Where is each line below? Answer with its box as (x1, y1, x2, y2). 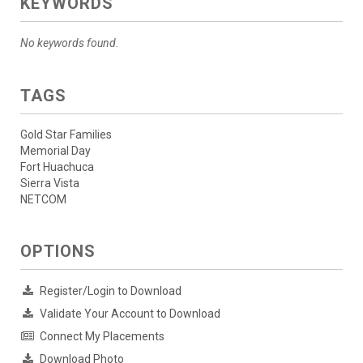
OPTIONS (20, 241, 96, 261)
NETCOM (20, 192, 66, 206)
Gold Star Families (20, 127, 112, 141)
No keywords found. (20, 36, 119, 49)
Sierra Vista (20, 176, 79, 190)
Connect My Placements (40, 329, 164, 343)
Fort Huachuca (20, 160, 94, 173)
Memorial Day (20, 143, 91, 157)
